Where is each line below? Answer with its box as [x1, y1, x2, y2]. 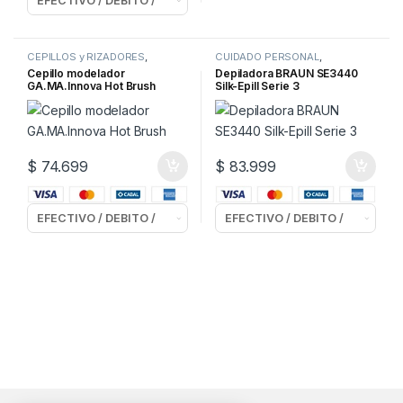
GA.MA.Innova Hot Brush [26, 78, 156, 93]
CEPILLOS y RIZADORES [26, 50, 146, 64]
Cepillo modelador [26, 66, 125, 80]
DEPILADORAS [214, 60, 287, 74]
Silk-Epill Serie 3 [214, 78, 300, 93]
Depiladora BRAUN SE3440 [214, 66, 358, 80]
